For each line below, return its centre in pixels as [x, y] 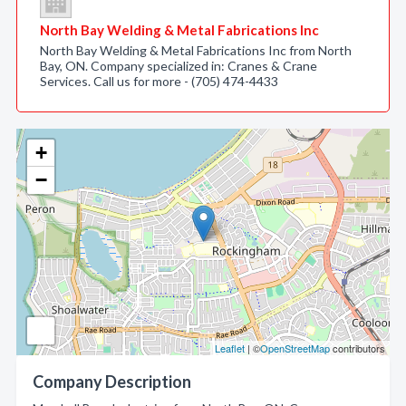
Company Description [112, 382]
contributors [358, 348]
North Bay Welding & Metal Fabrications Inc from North [196, 50]
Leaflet [230, 348]
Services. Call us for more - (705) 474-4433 [159, 81]
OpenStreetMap [295, 348]
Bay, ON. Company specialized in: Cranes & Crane [179, 66]
